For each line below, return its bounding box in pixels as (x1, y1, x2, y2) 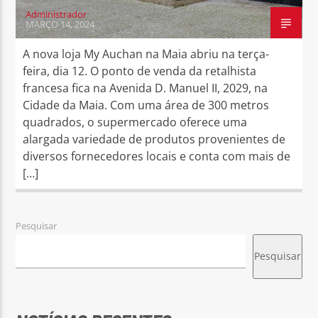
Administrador (26, 7, 87, 21)
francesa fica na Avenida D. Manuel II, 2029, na (23, 79, 268, 96)
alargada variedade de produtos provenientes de (23, 131, 286, 147)
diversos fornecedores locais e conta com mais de (23, 148, 291, 164)
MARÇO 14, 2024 (26, 17, 95, 31)
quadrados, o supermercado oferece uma (23, 114, 248, 130)
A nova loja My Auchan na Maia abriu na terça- (23, 45, 270, 62)
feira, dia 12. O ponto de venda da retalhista (23, 62, 257, 79)
